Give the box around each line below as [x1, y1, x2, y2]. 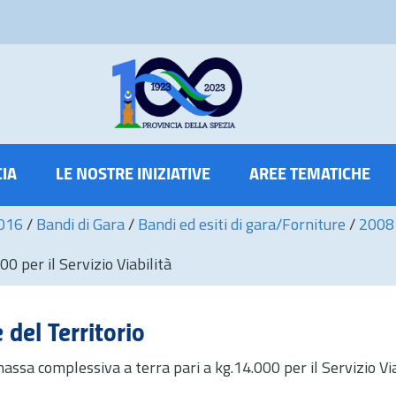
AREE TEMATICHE [249, 166, 370, 184]
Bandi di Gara [36, 217, 125, 234]
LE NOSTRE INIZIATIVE [56, 166, 210, 184]
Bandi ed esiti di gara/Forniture [138, 217, 346, 234]
